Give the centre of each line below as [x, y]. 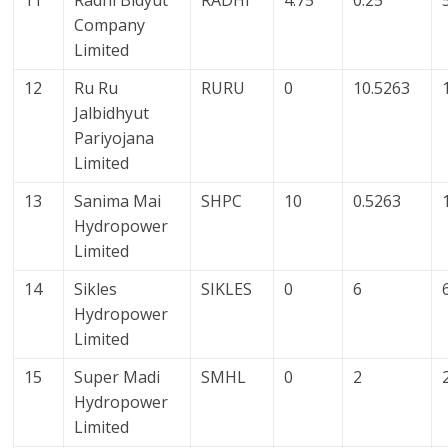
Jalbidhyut [112, 113]
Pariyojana [114, 138]
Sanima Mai [118, 201]
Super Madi [117, 377]
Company [110, 25]
